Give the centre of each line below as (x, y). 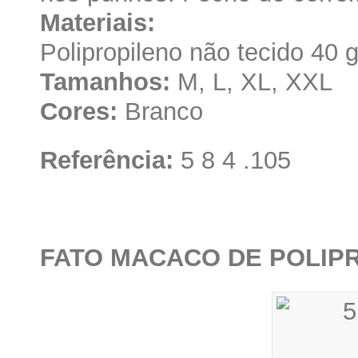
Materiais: (97, 22)
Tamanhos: (105, 82)
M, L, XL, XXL (251, 82)
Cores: (79, 111)
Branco (160, 111)
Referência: (107, 160)
